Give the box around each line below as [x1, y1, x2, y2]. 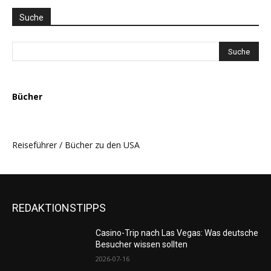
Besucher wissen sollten [96, 240, 188, 250]
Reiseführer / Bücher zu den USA [12, 139, 140, 151]
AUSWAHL [11, 4, 52, 16]
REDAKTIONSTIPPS [12, 201, 106, 215]
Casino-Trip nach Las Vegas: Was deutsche [96, 228, 259, 238]
